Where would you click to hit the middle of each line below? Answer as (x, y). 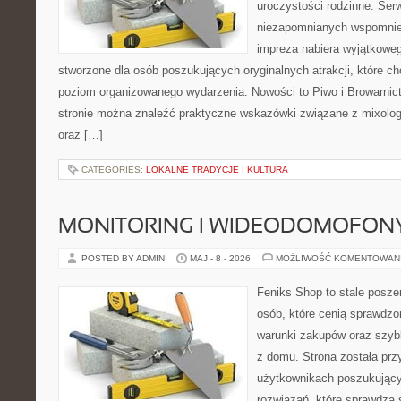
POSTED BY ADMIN (124, 258)
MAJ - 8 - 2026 (220, 258)
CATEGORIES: (114, 170)
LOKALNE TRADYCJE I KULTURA (217, 170)
